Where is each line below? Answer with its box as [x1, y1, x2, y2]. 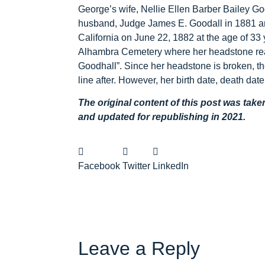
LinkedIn [153, 160, 189, 171]
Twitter [122, 160, 150, 171]
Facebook [78, 160, 120, 171]
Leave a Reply [78, 237, 200, 259]
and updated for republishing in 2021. [78, 112, 245, 122]
